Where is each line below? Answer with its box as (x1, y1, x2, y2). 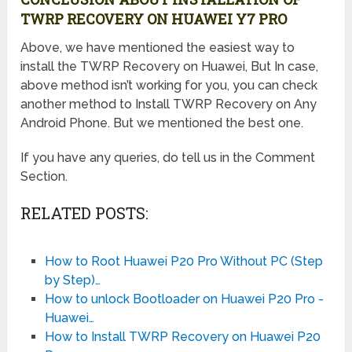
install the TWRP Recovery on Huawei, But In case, (20, 58, 319, 74)
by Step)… (44, 272, 101, 288)
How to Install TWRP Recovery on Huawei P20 (44, 328, 321, 344)
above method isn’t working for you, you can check (20, 77, 318, 93)
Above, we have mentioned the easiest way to (20, 39, 295, 55)
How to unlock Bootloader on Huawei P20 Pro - (44, 291, 324, 306)
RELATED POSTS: (20, 202, 149, 223)
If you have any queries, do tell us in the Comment (20, 149, 316, 165)
